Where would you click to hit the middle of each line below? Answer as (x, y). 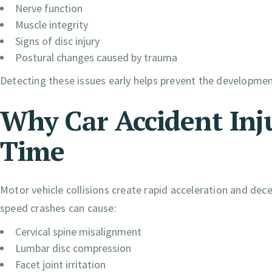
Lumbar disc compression (73, 248)
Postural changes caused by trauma (96, 58)
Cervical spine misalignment (78, 232)
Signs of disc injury (57, 41)
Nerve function (49, 8)
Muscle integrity (52, 25)
